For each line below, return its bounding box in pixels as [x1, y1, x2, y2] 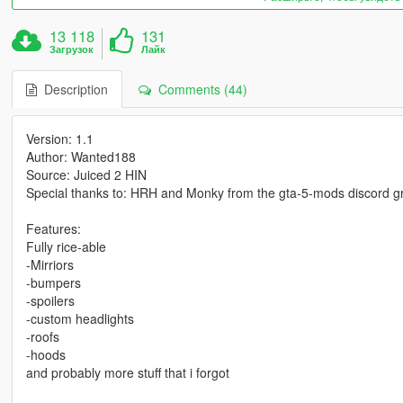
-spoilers [25, 291, 75, 310]
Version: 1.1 [25, 130, 94, 148]
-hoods [25, 345, 66, 364]
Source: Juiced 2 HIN [25, 166, 147, 184]
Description [36, 80, 108, 99]
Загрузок [49, 42, 94, 57]
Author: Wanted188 [25, 148, 136, 166]
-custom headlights [25, 309, 134, 328]
